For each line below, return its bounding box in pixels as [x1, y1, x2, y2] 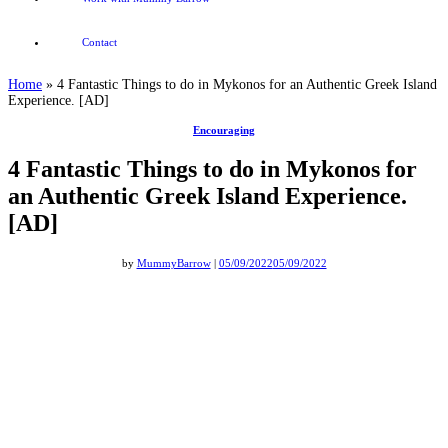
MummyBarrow [136, 256, 211, 269]
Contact [81, 35, 117, 48]
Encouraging [193, 123, 255, 136]
